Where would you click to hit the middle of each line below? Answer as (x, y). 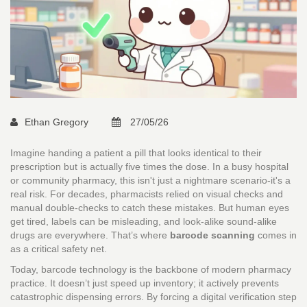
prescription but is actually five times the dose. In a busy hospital (149, 167)
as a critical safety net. (59, 249)
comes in (276, 235)
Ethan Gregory (58, 122)
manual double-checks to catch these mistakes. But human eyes (150, 208)
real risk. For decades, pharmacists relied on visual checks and (147, 194)
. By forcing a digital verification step (219, 297)
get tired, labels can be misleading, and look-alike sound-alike (144, 222)
